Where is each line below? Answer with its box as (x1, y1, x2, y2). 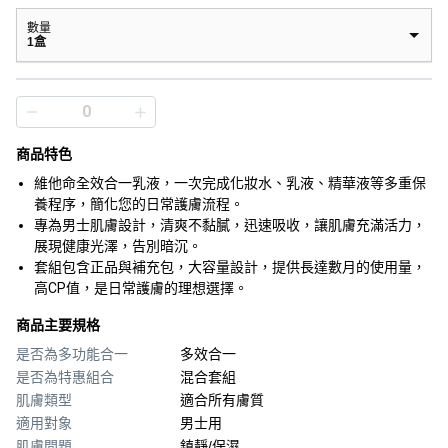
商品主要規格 (16, 317, 100, 333)
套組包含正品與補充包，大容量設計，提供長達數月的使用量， (34, 259, 426, 275)
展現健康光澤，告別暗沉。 (34, 238, 202, 254)
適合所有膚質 (180, 392, 264, 408)
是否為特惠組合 (16, 369, 114, 385)
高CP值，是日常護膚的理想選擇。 (34, 280, 248, 296)
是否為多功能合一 (16, 346, 128, 362)
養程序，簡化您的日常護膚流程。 (34, 196, 244, 212)
